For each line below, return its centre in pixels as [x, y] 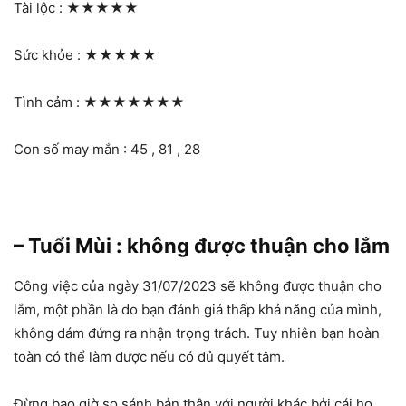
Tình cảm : [48, 101]
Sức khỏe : [49, 54]
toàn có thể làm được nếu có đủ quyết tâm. [149, 356]
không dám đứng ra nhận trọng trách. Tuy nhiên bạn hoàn [197, 333]
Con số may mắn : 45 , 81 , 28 [107, 149]
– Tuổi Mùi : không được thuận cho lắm [202, 245]
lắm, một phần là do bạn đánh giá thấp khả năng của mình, [198, 309]
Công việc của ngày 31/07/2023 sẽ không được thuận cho [198, 285]
